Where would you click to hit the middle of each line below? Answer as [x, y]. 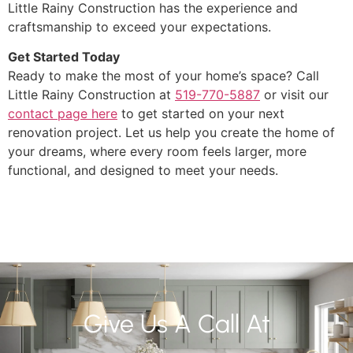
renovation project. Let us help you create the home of [171, 133]
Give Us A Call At [176, 323]
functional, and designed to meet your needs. [143, 171]
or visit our [294, 95]
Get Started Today [64, 57]
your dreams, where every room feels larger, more [157, 152]
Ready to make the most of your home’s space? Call [163, 76]
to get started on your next [201, 114]
